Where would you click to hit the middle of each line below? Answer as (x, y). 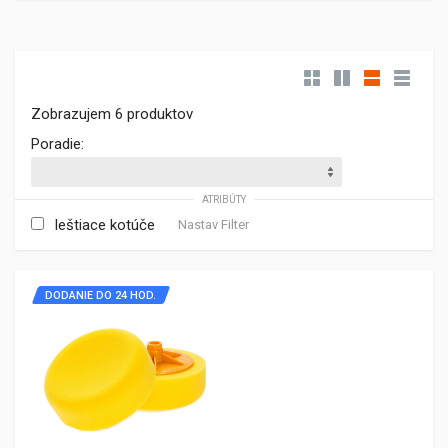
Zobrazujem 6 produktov (112, 113)
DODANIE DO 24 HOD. (100, 295)
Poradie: (57, 143)
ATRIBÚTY (224, 199)
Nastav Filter (213, 224)
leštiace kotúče (105, 224)
